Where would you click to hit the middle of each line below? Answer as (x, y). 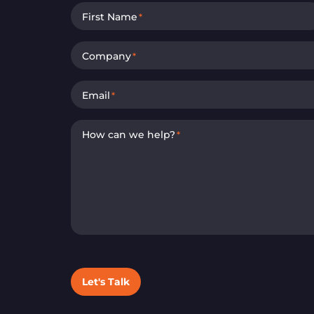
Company (106, 56)
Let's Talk (105, 281)
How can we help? (128, 134)
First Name (109, 16)
